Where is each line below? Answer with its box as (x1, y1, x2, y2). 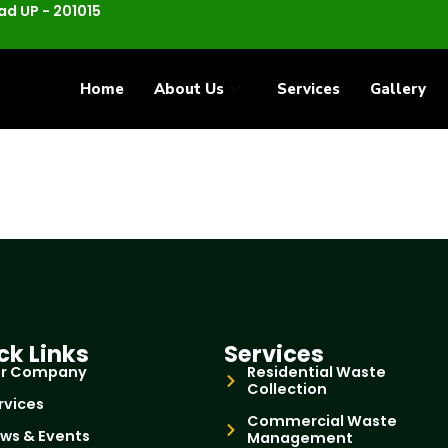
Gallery (369, 78, 426, 99)
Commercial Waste (246, 411, 397, 432)
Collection (246, 379, 327, 400)
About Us (153, 78, 224, 99)
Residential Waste (246, 362, 386, 383)
